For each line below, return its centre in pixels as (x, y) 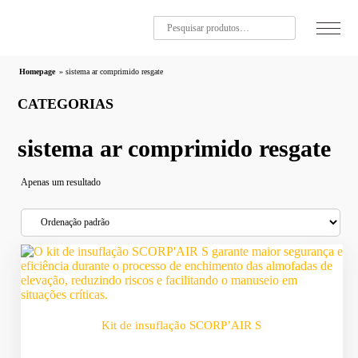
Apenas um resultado (61, 182)
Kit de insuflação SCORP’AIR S (182, 325)
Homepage (38, 72)
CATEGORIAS (66, 104)
